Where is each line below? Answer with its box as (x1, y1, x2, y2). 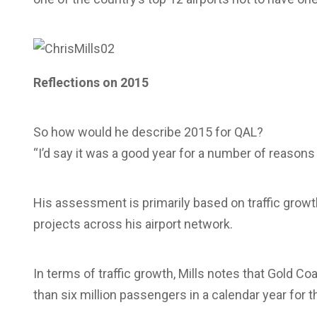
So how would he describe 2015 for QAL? (33, 124, 263, 139)
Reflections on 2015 (33, 74, 149, 90)
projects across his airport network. (33, 216, 233, 231)
